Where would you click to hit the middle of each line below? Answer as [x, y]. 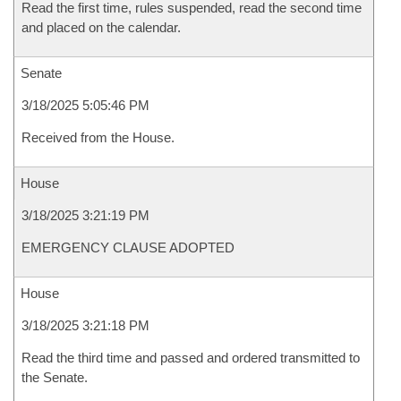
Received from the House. [98, 137]
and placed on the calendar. [101, 27]
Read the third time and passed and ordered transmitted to [191, 358]
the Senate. [55, 377]
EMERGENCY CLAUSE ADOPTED [128, 247]
